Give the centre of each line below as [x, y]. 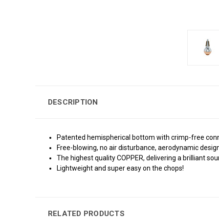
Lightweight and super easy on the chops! [120, 168]
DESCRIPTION [73, 102]
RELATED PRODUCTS [86, 213]
